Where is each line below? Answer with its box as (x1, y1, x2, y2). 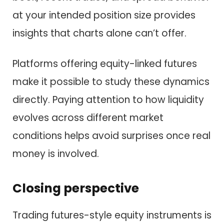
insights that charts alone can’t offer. (12, 26, 186, 40)
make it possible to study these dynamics (12, 74, 209, 88)
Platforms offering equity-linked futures (12, 56, 197, 70)
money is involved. (12, 146, 99, 160)
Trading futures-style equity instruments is (12, 208, 211, 222)
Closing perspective (12, 179, 139, 197)
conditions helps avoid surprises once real (12, 128, 210, 142)
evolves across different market (12, 110, 163, 124)
